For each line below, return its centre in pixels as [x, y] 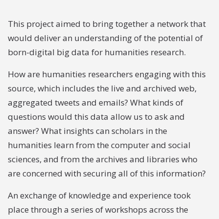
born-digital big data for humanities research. [97, 52]
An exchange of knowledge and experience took [99, 195]
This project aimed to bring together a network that [107, 24]
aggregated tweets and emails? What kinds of [96, 102]
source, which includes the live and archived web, [102, 88]
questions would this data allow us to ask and [96, 117]
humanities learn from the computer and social [99, 145]
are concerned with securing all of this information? [107, 173]
